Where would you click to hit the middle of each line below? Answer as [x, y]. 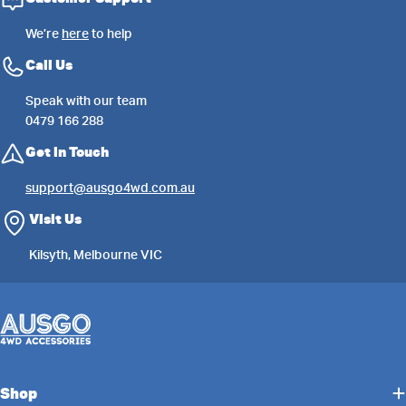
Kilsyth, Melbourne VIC [96, 255]
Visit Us [55, 219]
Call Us [49, 65]
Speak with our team [86, 101]
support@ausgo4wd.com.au [110, 188]
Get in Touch [67, 152]
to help [111, 34]
